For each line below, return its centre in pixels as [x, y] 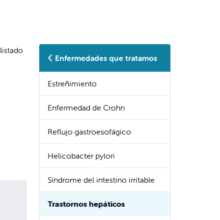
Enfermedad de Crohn [86, 108]
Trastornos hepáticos [86, 204]
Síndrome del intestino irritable [101, 180]
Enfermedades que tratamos [106, 58]
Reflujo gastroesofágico [89, 132]
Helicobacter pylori [81, 156]
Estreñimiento [72, 84]
